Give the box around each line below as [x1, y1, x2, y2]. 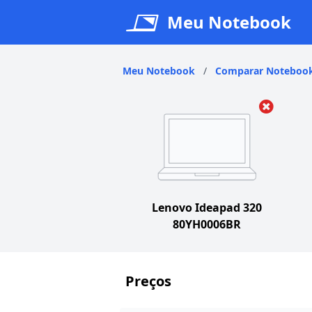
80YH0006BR [173, 217, 242, 232]
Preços [125, 272, 171, 290]
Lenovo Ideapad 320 [152, 200, 263, 215]
